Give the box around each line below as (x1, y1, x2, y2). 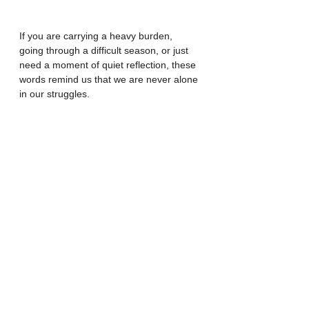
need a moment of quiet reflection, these (19, 59, 199, 70)
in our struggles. (19, 88, 90, 99)
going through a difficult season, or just (19, 44, 191, 56)
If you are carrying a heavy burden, (19, 30, 175, 41)
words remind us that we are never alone (19, 73, 201, 85)
